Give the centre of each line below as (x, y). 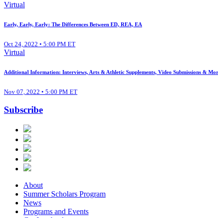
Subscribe (23, 110)
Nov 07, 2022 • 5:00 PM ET (41, 91)
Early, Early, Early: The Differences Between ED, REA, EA (73, 24)
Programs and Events (56, 212)
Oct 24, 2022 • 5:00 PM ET (40, 44)
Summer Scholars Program (64, 194)
